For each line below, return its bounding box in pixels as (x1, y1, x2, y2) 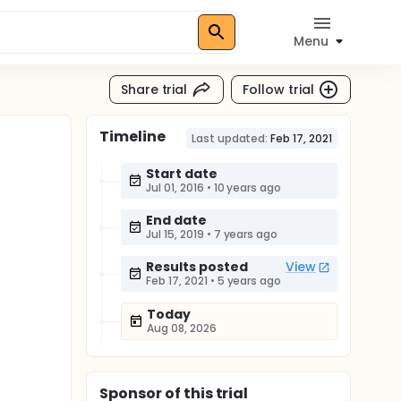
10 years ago (213, 180, 282, 195)
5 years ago (217, 273, 282, 288)
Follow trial (243, 80, 314, 98)
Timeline (99, 126, 166, 147)
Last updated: (191, 131, 269, 146)
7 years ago (213, 226, 278, 242)
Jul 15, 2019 (146, 226, 204, 242)
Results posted (146, 258, 248, 276)
